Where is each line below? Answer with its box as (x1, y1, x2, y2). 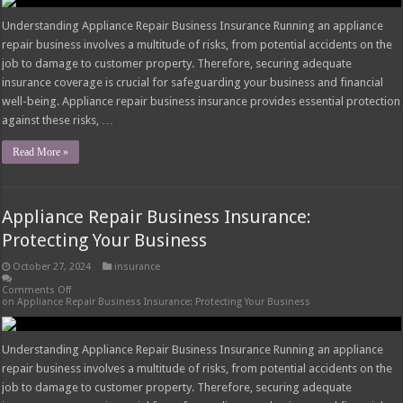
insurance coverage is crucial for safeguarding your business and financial (2, 76, 384, 90)
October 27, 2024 (13, 261, 92, 273)
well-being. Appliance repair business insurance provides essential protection (2, 94, 401, 109)
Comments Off (2, 284, 72, 297)
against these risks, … (2, 113, 114, 128)
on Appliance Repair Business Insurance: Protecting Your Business (2, 296, 311, 309)
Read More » (13, 146, 69, 159)
